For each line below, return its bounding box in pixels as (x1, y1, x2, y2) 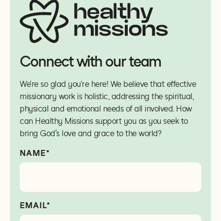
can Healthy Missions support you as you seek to (20, 116, 188, 126)
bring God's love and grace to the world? (20, 129, 161, 139)
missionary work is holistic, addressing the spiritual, (20, 92, 193, 102)
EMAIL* (20, 201, 51, 211)
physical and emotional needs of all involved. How (20, 104, 192, 114)
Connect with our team (20, 53, 161, 71)
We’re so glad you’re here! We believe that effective (20, 79, 196, 89)
